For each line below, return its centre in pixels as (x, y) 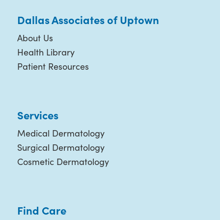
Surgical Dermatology (61, 148)
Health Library (46, 52)
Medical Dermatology (61, 133)
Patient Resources (53, 67)
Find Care (41, 210)
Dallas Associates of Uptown (88, 20)
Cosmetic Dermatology (63, 162)
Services (38, 115)
